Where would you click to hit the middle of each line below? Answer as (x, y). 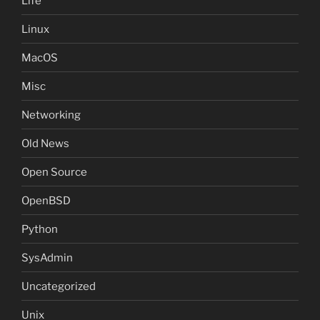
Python (40, 229)
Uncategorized (59, 286)
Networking (51, 115)
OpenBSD (46, 200)
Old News (45, 143)
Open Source (54, 172)
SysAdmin (47, 257)
